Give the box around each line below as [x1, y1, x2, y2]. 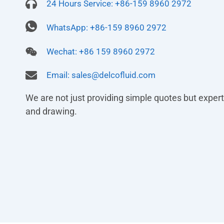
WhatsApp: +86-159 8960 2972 [46, 22, 166, 33]
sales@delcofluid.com [71, 70, 155, 80]
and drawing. [25, 106, 79, 117]
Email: [46, 70, 71, 80]
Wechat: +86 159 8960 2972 [46, 46, 155, 57]
